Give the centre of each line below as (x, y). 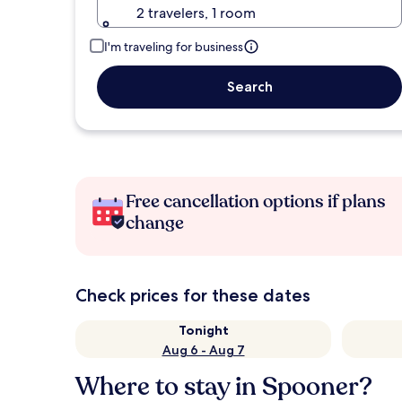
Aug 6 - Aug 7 (203, 350)
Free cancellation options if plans (256, 201)
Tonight (203, 330)
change (155, 223)
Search (249, 87)
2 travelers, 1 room (196, 13)
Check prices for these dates (193, 295)
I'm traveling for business (174, 47)
